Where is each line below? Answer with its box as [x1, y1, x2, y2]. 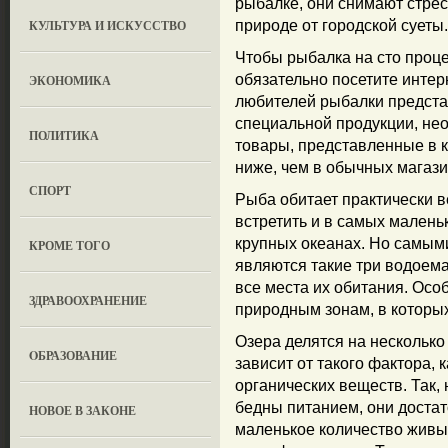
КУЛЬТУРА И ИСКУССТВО [29, 17, 187, 34]
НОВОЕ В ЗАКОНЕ [29, 402, 137, 419]
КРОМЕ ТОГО [29, 237, 111, 254]
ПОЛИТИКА [29, 127, 100, 144]
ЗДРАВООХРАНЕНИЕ [29, 292, 148, 309]
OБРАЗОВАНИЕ [29, 347, 118, 364]
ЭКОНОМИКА [29, 72, 112, 89]
